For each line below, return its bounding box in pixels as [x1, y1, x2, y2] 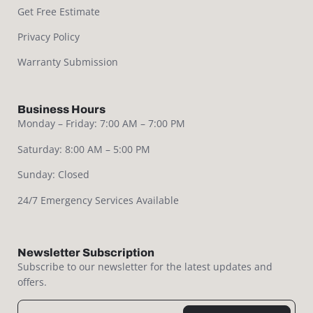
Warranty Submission [17, 55, 118, 69]
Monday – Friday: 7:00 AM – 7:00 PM [17, 117, 185, 131]
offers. [17, 275, 47, 289]
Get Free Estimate [17, 5, 100, 19]
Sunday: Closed [17, 168, 89, 182]
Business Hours [17, 103, 105, 116]
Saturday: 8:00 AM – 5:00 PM [17, 142, 150, 156]
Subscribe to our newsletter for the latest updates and [17, 259, 272, 273]
